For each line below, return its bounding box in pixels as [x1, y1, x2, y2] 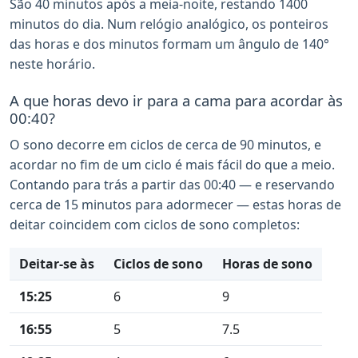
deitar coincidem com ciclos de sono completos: [10, 216, 300, 233]
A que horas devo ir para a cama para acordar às [10, 90, 343, 110]
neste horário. [10, 55, 95, 73]
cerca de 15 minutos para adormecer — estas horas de [10, 196, 341, 213]
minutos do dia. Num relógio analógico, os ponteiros [10, 15, 328, 33]
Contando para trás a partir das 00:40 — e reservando [10, 176, 335, 193]
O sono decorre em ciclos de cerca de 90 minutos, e [10, 136, 321, 153]
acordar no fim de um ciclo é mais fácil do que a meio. [10, 156, 335, 173]
